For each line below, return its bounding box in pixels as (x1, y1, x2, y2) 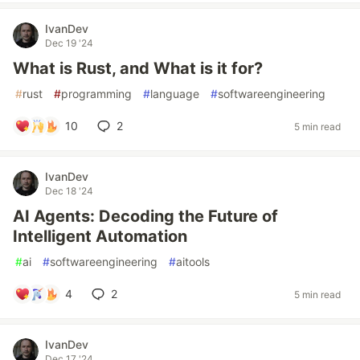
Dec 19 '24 (45, 37, 93, 49)
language (150, 87, 199, 100)
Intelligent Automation (13, 227, 187, 246)
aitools (176, 255, 210, 268)
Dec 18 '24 (45, 185, 93, 197)
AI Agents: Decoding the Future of (13, 207, 278, 226)
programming (61, 87, 132, 100)
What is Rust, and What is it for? (13, 59, 263, 78)
